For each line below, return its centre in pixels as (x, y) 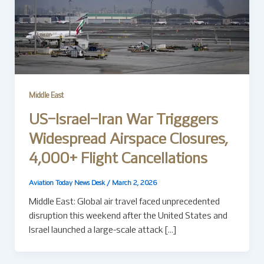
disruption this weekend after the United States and (128, 217)
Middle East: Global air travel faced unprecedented (124, 202)
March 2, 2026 (134, 183)
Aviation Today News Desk (67, 183)
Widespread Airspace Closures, (128, 140)
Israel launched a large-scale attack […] (102, 231)
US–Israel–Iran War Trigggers (123, 120)
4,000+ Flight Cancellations (118, 159)
